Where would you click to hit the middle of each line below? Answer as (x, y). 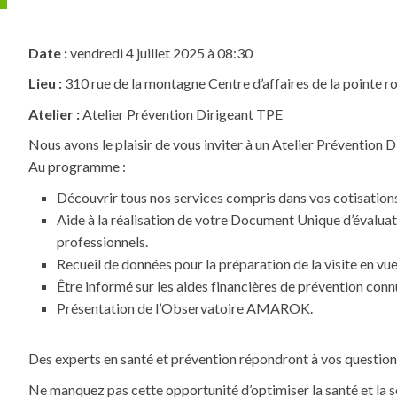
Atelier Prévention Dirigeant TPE (181, 113)
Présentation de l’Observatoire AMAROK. (185, 307)
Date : (48, 52)
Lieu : (45, 83)
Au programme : (77, 167)
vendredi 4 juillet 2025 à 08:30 (160, 52)
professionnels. (102, 241)
